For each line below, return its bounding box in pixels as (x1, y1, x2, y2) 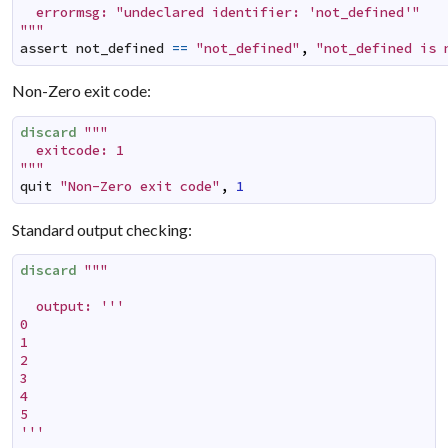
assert (20, 39, 69, 57)
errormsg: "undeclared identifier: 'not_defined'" (20, 3, 421, 21)
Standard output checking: (12, 219, 193, 239)
